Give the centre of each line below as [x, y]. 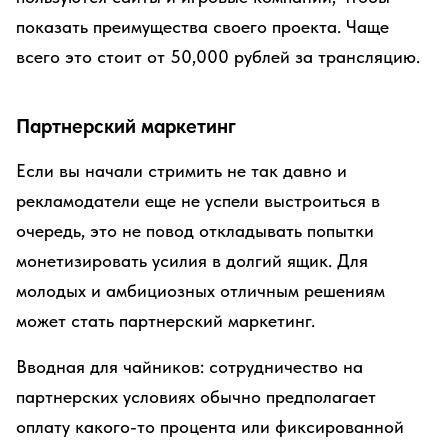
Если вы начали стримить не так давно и [181, 170]
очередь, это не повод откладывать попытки [195, 230]
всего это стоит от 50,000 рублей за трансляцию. [218, 56]
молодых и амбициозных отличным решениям [200, 290]
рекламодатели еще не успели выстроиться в [198, 200]
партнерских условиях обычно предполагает [196, 396]
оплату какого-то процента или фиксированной [210, 426]
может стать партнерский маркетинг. [165, 320]
